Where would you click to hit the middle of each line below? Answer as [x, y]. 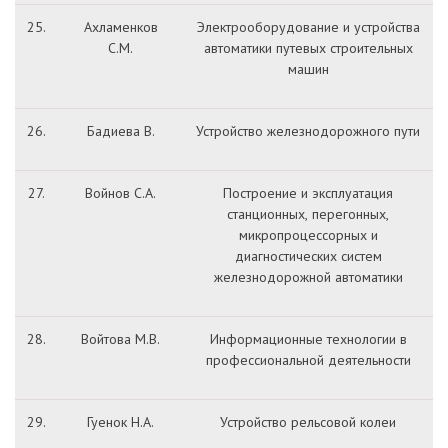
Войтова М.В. [120, 339]
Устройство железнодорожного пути [308, 131]
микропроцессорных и [308, 235]
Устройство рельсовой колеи [308, 422]
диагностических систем [308, 256]
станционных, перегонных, [308, 214]
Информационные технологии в [308, 339]
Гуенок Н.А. [120, 422]
